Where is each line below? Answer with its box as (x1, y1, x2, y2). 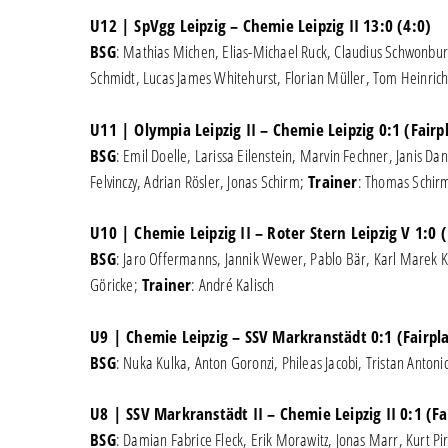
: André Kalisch (191, 273, 275, 296)
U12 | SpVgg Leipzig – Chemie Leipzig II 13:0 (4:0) (90, 14, 432, 37)
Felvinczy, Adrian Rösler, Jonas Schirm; (90, 169, 309, 193)
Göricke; (90, 273, 142, 296)
